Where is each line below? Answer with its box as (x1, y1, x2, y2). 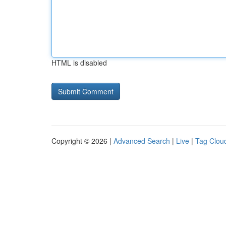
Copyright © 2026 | (51, 136, 114, 146)
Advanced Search (114, 136, 170, 146)
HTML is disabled (51, 58, 107, 68)
